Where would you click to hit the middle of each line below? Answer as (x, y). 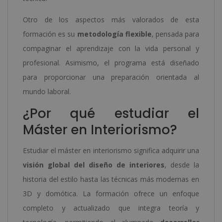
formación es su (50, 34)
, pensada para (175, 34)
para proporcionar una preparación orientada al (111, 77)
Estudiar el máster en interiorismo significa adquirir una (111, 150)
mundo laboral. (47, 91)
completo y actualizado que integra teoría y (111, 208)
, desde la (182, 165)
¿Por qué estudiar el (111, 113)
